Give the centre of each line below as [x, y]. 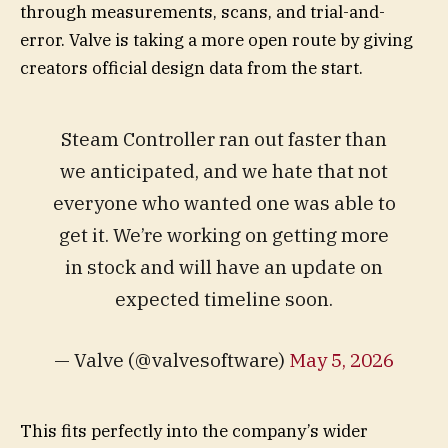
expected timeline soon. [224, 298]
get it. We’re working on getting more [224, 234]
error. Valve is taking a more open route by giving [216, 39]
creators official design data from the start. [191, 67]
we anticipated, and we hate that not [224, 170]
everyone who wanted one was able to [224, 202]
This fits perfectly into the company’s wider [194, 431]
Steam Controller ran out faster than [224, 138]
